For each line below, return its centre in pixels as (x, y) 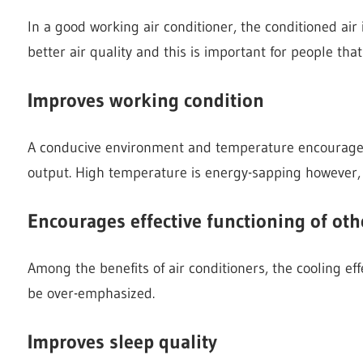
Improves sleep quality (122, 341)
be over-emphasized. (91, 293)
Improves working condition (146, 100)
